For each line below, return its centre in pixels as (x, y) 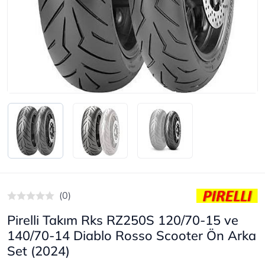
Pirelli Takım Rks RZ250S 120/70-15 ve (123, 219)
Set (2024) (38, 250)
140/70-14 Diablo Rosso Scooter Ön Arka (132, 235)
